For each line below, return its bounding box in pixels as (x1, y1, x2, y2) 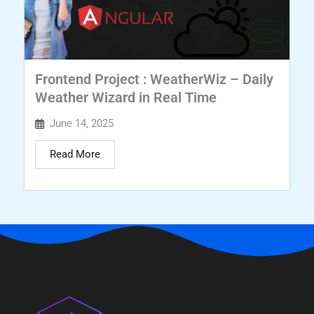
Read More (50, 148, 100, 161)
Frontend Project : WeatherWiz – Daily (35, 71, 273, 88)
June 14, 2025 (50, 117, 114, 130)
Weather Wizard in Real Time (35, 89, 217, 107)
